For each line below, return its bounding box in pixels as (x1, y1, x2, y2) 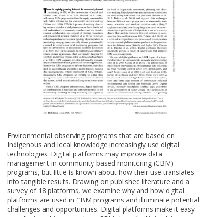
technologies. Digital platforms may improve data (7, 149, 162, 158)
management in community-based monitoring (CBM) (7, 158, 173, 168)
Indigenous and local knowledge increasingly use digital (7, 139, 179, 149)
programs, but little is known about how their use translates (7, 167, 194, 177)
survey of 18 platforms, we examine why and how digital (7, 186, 184, 195)
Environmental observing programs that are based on (7, 130, 175, 140)
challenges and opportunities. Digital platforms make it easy (7, 204, 195, 214)
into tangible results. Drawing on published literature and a (7, 176, 189, 186)
